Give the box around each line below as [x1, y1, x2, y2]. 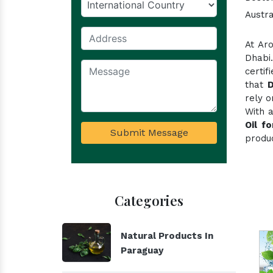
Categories [115, 191, 183, 210]
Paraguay [121, 245, 163, 256]
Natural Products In [121, 230, 213, 241]
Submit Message [110, 127, 188, 138]
